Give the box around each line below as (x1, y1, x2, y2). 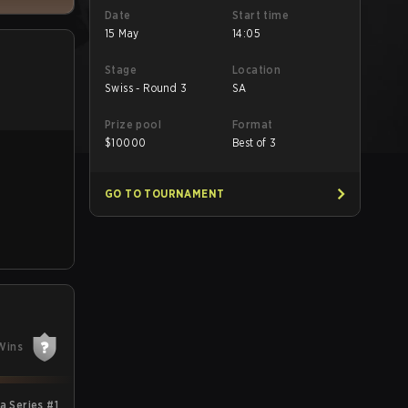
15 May (105, 26, 139, 40)
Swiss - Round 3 (105, 81, 187, 95)
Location (232, 63, 281, 76)
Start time (232, 8, 289, 22)
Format (232, 117, 273, 131)
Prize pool (105, 117, 161, 131)
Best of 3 (232, 136, 277, 149)
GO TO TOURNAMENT (105, 187, 225, 200)
